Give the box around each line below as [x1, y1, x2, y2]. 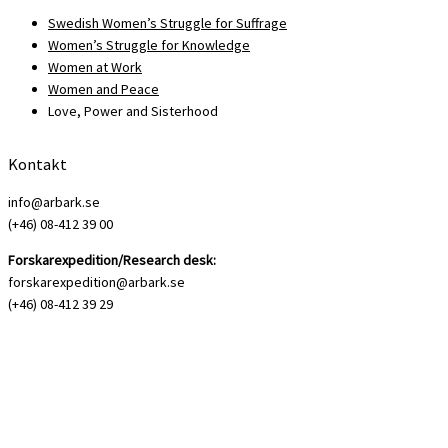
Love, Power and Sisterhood [48, 101, 218, 120]
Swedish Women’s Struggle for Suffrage [48, 13, 287, 32]
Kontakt [8, 153, 67, 174]
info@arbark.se [8, 193, 100, 212]
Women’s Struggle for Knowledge [48, 35, 250, 54]
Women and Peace [48, 79, 159, 98]
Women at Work [48, 57, 142, 76]
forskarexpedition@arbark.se [8, 273, 185, 292]
